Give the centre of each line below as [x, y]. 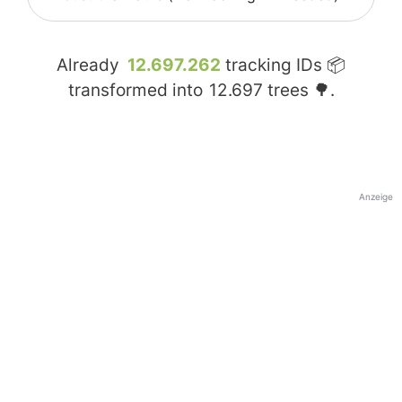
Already [90, 66]
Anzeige [376, 197]
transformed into [137, 91]
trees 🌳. [298, 91]
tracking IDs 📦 [283, 66]
